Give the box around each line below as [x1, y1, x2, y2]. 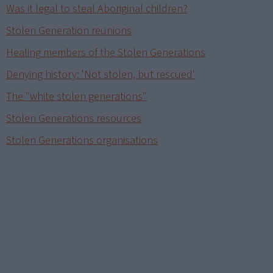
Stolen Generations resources [6, 111, 141, 127]
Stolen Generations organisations [6, 133, 158, 149]
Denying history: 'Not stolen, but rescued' [6, 67, 195, 83]
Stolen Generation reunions [6, 23, 132, 39]
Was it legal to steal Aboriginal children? [6, 1, 188, 17]
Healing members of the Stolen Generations [6, 45, 205, 61]
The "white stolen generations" [6, 89, 147, 105]
